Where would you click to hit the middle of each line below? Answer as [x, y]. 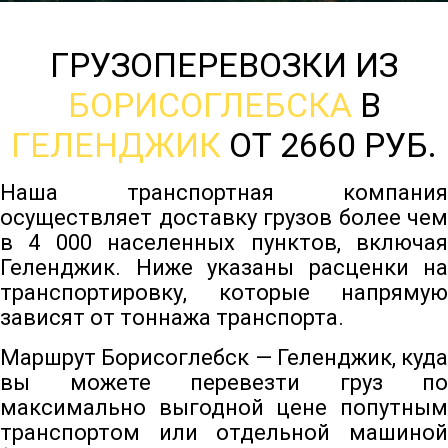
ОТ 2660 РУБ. [329, 145]
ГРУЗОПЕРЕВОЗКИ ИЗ [224, 65]
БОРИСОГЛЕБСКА [209, 105]
